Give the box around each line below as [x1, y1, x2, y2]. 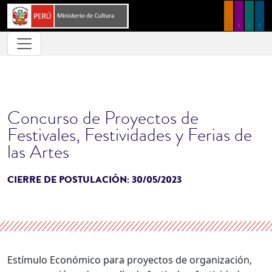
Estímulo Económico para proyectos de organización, [7, 253, 252, 267]
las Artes [7, 139, 69, 165]
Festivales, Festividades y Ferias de [7, 122, 252, 148]
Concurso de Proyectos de [7, 105, 199, 131]
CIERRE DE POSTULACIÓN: [7, 172, 132, 187]
